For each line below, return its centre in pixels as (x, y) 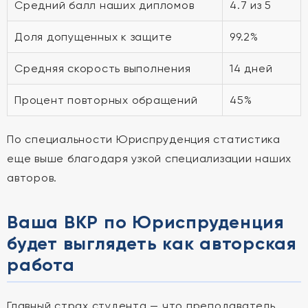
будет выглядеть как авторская (152, 243)
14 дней (251, 68)
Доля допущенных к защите (93, 37)
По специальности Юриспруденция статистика (144, 139)
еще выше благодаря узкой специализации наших (149, 158)
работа (41, 265)
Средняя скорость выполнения (103, 68)
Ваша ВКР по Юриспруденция (146, 222)
